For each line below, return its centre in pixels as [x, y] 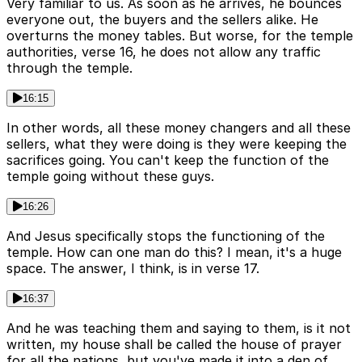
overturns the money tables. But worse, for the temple [180, 36]
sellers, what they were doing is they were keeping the [177, 144]
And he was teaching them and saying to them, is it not [179, 328]
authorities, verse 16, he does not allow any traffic [164, 52]
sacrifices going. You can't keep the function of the [168, 160]
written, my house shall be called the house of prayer [174, 345]
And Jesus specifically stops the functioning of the [166, 236]
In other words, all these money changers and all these [179, 128]
